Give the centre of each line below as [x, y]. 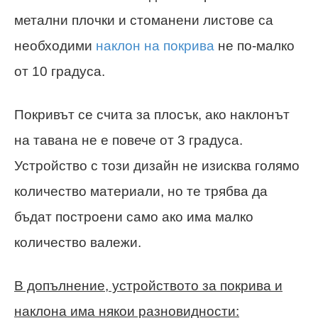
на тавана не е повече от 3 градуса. [128, 140]
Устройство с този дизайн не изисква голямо [157, 165]
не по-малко [254, 45]
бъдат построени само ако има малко [134, 216]
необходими [55, 45]
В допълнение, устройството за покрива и [148, 285]
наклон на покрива [155, 45]
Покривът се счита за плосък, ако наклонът [152, 114]
